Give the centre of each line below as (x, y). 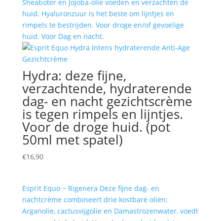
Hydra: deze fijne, (74, 75)
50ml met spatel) (72, 139)
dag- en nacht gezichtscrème (107, 101)
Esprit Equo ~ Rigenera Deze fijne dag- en (91, 188)
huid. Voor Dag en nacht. (63, 36)
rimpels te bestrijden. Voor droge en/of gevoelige (103, 25)
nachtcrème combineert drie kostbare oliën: (95, 200)
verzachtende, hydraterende (107, 88)
